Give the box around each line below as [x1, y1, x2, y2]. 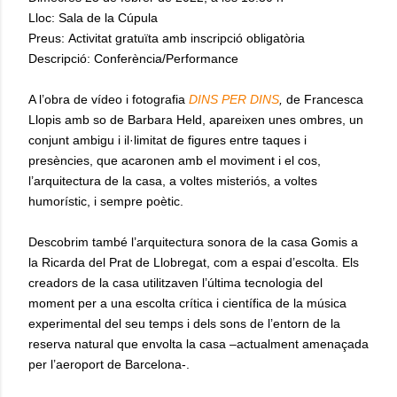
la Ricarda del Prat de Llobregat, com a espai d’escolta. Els [28, 254, 359, 269]
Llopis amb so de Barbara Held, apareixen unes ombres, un [28, 112, 363, 127]
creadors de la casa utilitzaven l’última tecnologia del [28, 275, 323, 290]
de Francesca [283, 91, 363, 106]
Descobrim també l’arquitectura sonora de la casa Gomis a [28, 234, 358, 249]
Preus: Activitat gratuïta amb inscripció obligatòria [28, 30, 305, 45]
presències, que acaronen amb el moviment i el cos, [28, 152, 321, 167]
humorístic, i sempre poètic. [28, 193, 183, 208]
